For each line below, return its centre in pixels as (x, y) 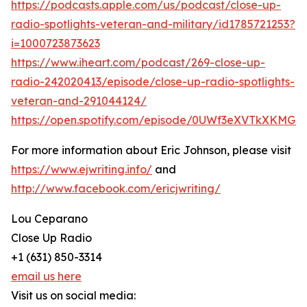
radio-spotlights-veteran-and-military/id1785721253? (153, 24)
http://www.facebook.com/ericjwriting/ (116, 188)
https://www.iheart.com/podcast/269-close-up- (138, 62)
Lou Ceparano (49, 219)
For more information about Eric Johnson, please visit (151, 150)
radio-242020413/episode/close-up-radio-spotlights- (153, 82)
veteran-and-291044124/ (79, 101)
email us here (46, 276)
